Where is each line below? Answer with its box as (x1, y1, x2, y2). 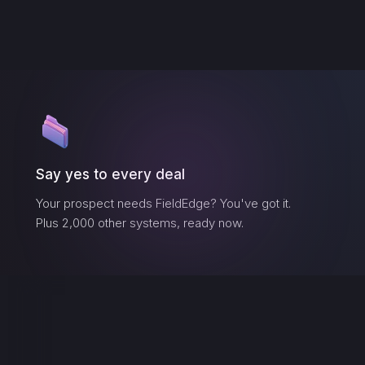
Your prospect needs (35, 196, 156, 211)
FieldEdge (155, 196, 210, 211)
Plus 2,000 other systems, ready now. (35, 215, 244, 231)
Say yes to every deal (35, 166, 185, 182)
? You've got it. (209, 196, 291, 211)
